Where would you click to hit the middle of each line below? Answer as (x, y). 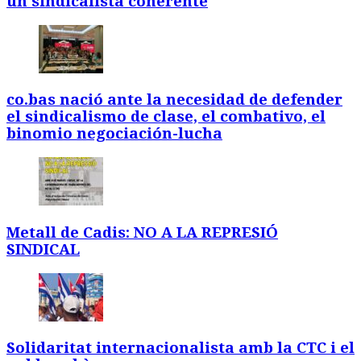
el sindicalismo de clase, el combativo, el (166, 117)
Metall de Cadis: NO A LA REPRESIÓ (142, 232)
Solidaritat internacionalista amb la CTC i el (180, 348)
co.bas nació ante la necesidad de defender (174, 100)
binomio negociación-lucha (114, 134)
